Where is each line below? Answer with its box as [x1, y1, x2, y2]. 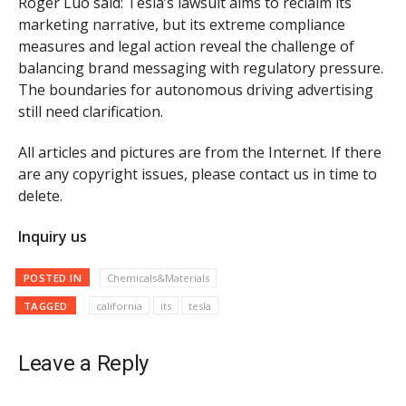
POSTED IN [23, 270, 82, 285]
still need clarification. [18, 101, 163, 122]
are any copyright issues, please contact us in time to [18, 164, 377, 185]
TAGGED [23, 298, 68, 313]
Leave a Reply [18, 351, 150, 377]
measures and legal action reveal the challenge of [18, 36, 354, 57]
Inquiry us [18, 226, 87, 246]
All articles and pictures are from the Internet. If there [18, 142, 382, 163]
